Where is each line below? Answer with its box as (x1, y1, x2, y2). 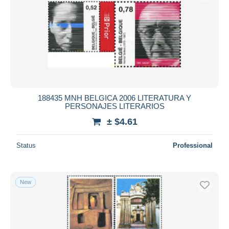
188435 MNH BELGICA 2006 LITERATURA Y (38, 93, 191, 102)
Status (16, 141, 36, 149)
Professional (173, 141, 213, 149)
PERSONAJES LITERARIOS (64, 101, 165, 110)
